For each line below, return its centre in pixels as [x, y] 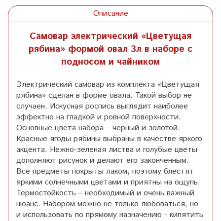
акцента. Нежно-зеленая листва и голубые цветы [107, 149]
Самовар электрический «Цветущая [110, 36]
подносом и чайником [110, 62]
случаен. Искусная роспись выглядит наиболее [102, 106]
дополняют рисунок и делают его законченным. [103, 160]
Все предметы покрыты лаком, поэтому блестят [105, 171]
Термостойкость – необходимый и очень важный [105, 193]
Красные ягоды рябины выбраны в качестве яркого [109, 139]
